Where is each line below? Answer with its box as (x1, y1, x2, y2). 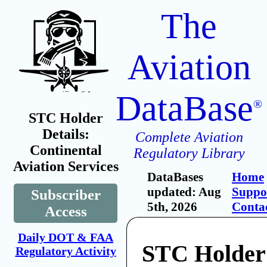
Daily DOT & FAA (18, 231, 113, 244)
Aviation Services (13, 159, 119, 174)
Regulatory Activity (15, 244, 116, 257)
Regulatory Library (133, 145, 245, 161)
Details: (42, 126, 89, 142)
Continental (29, 142, 102, 158)
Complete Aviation (135, 129, 243, 145)
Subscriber (30, 187, 101, 203)
